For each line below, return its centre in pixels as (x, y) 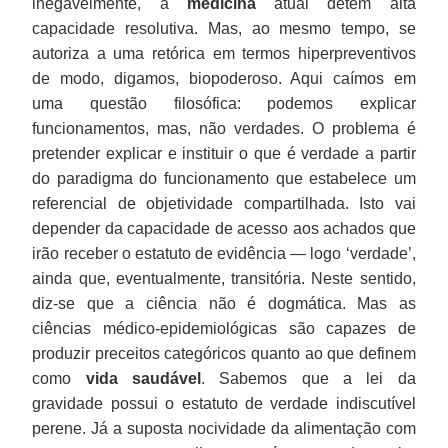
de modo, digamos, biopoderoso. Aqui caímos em (224, 78)
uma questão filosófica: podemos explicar (224, 103)
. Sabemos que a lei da (308, 378)
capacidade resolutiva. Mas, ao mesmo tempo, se (224, 28)
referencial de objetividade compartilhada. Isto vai (224, 203)
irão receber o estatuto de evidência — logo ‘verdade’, (224, 253)
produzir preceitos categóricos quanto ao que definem (224, 353)
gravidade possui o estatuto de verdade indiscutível (224, 403)
